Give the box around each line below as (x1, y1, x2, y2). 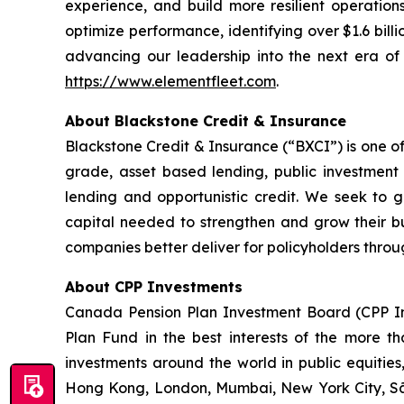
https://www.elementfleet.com (65, 71, 276, 90)
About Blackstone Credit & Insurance (65, 111, 346, 130)
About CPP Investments (65, 277, 243, 296)
